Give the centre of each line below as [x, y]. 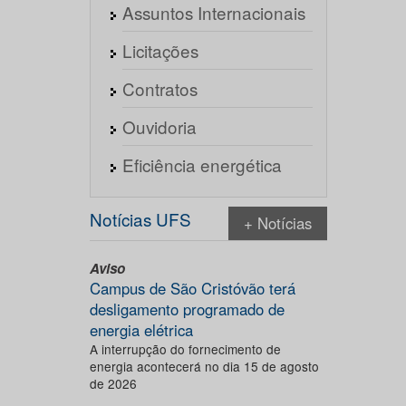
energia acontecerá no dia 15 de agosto [204, 366]
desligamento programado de [187, 309]
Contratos [159, 88]
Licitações [160, 50]
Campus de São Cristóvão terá [192, 288]
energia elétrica [141, 330]
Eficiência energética [202, 164]
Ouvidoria [159, 126]
